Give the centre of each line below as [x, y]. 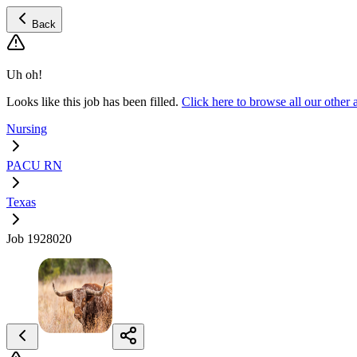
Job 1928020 [39, 239]
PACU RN [34, 165]
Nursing [27, 129]
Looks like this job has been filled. [92, 102]
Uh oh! [24, 75]
